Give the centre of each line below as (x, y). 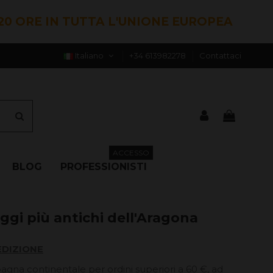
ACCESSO (131, 153)
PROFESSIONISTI (103, 167)
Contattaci (220, 55)
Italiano (90, 55)
